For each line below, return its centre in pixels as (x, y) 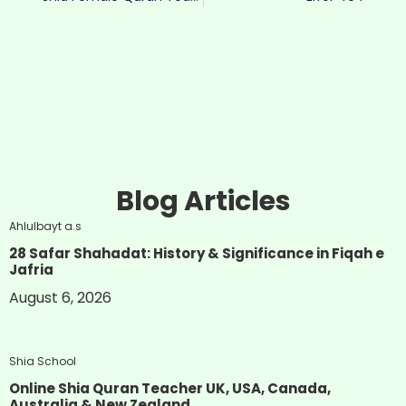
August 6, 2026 (60, 298)
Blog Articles (203, 202)
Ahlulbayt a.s (45, 227)
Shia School (43, 362)
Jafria (31, 270)
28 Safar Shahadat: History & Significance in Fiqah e (197, 254)
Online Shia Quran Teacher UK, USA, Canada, (170, 389)
